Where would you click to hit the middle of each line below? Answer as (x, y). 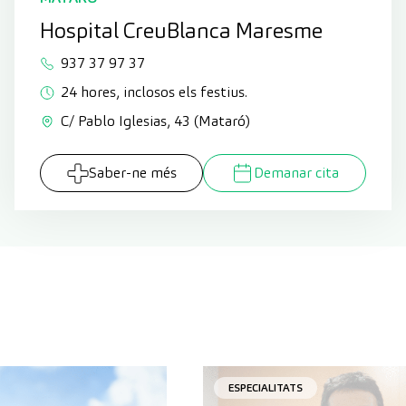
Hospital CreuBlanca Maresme (181, 30)
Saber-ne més (132, 173)
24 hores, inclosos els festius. (154, 92)
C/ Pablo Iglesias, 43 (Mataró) (155, 121)
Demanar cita (296, 173)
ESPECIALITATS (266, 387)
